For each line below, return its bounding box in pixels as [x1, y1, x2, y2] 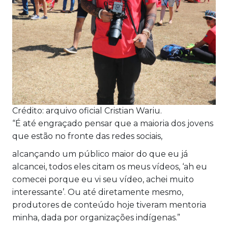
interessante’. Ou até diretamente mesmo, [12, 187, 183, 197]
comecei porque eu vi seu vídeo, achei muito [12, 175, 194, 185]
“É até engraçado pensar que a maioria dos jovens [12, 119, 213, 129]
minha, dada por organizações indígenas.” [12, 213, 180, 223]
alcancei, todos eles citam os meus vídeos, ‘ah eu [12, 162, 207, 172]
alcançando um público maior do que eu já [12, 149, 188, 159]
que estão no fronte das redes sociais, [12, 131, 162, 141]
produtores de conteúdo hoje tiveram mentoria [12, 200, 206, 210]
